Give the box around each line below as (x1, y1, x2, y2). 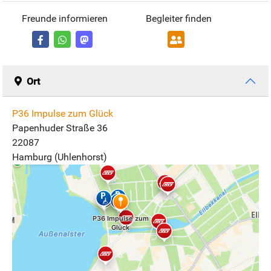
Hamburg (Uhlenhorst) (12, 151, 107, 163)
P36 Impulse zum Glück (12, 108, 113, 120)
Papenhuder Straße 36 (12, 122, 108, 134)
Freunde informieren (21, 13, 108, 25)
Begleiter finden (145, 13, 212, 25)
